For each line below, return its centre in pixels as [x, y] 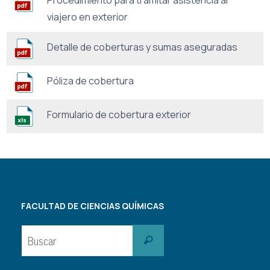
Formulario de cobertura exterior [119, 114]
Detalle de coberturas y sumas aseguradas [142, 47]
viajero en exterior [87, 17]
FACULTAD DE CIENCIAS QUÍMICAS [93, 206]
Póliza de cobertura [90, 80]
